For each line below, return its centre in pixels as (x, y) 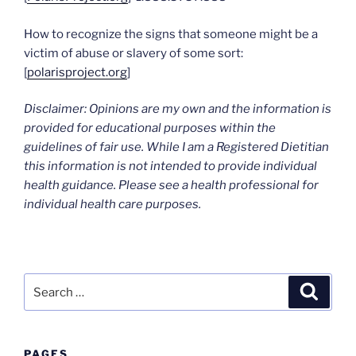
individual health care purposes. (114, 205)
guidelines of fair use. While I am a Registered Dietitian (176, 147)
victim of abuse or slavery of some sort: (133, 53)
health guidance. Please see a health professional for (171, 186)
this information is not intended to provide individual (170, 166)
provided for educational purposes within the (150, 128)
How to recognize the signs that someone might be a (171, 34)
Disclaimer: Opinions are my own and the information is (178, 109)
